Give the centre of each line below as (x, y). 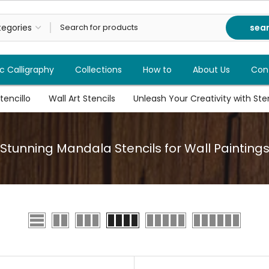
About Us (211, 70)
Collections (98, 70)
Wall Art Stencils (82, 98)
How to (157, 70)
